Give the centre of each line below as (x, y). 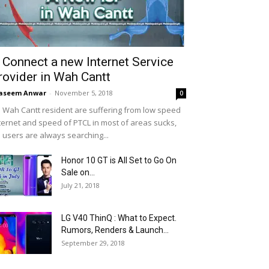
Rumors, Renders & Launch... (115, 230)
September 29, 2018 (93, 243)
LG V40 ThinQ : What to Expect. (119, 218)
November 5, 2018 (84, 93)
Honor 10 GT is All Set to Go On (119, 160)
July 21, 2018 (80, 185)
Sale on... (78, 172)
